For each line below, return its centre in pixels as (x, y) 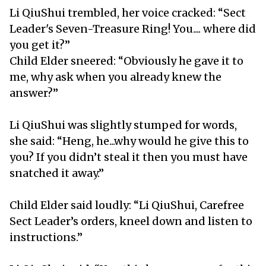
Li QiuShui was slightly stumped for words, (123, 125)
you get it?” (41, 45)
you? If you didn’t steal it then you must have (129, 157)
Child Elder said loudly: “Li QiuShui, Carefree (127, 205)
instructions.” (47, 237)
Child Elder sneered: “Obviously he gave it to (126, 61)
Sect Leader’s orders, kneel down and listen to (131, 221)
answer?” (35, 93)
